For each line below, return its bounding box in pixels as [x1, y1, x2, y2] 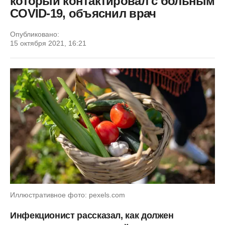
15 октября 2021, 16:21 [10, 39, 86, 47]
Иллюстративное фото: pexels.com [10, 190, 125, 199]
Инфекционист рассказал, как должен [10, 210, 174, 220]
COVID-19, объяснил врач [10, 7, 156, 20]
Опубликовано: [10, 30, 59, 38]
